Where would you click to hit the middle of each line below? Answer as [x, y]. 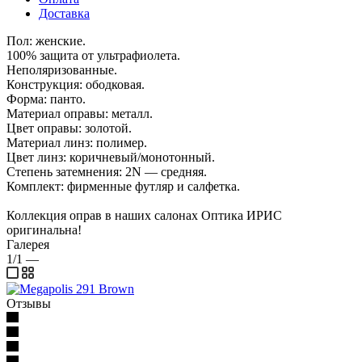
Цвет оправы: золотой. [69, 128]
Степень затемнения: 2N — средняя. [107, 171]
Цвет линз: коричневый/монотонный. [111, 157]
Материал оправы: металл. [80, 113]
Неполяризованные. [62, 69]
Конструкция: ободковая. [76, 84]
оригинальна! [44, 229]
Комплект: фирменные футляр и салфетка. [123, 186]
